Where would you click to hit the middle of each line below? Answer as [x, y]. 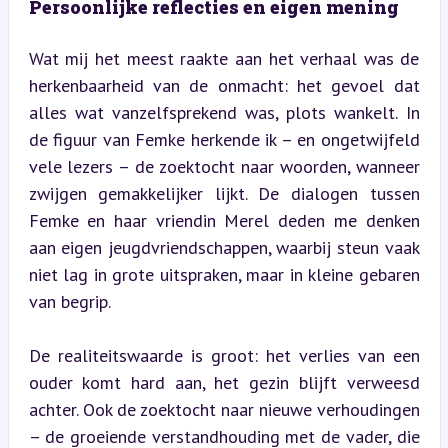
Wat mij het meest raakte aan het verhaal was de [224, 58]
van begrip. [69, 301]
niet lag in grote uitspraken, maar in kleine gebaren [224, 274]
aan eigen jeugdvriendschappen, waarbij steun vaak [224, 247]
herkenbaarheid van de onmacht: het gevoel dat [224, 85]
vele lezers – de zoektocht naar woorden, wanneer [224, 166]
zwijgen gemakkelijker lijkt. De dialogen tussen [224, 193]
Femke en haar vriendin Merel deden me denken [224, 220]
